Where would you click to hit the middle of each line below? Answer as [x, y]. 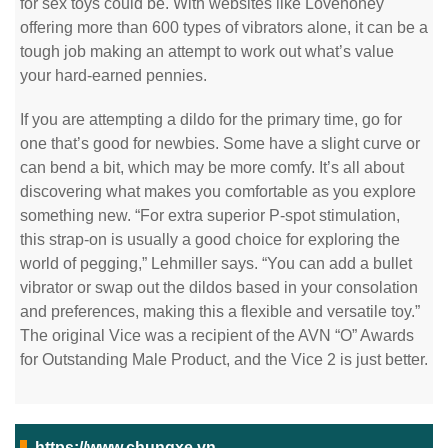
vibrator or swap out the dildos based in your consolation [219, 287]
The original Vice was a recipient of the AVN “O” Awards [217, 335]
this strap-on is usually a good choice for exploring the [210, 239]
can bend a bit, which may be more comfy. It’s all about [212, 167]
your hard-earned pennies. [113, 75]
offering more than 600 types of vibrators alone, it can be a [224, 27]
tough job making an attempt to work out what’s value [207, 51]
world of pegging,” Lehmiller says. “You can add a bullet [216, 263]
